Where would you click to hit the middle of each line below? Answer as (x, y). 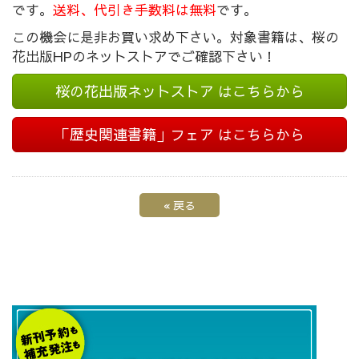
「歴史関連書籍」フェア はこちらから (179, 134)
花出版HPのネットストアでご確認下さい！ (144, 56)
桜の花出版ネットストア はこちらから (179, 91)
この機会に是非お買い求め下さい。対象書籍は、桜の (175, 37)
